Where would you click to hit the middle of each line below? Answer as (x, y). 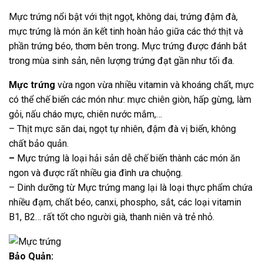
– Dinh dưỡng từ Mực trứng (65, 188)
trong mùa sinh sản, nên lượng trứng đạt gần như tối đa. (122, 61)
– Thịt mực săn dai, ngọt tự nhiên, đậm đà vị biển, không (122, 129)
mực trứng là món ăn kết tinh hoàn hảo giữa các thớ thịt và (126, 32)
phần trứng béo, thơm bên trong (73, 46)
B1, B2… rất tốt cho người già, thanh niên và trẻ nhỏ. (112, 217)
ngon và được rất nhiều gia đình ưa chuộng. (96, 173)
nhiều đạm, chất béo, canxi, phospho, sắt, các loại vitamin (125, 203)
